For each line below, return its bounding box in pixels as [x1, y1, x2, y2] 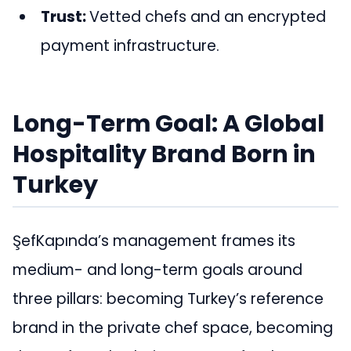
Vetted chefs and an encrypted [89, 6, 327, 27]
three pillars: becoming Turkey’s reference [13, 288, 324, 310]
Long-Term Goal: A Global [13, 106, 324, 140]
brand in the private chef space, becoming [13, 317, 333, 339]
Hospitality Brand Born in [13, 136, 316, 171]
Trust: [41, 6, 90, 27]
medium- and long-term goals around [13, 259, 302, 281]
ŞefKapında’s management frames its [13, 230, 295, 252]
